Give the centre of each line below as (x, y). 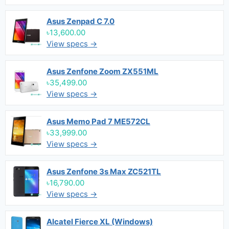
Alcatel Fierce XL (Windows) (100, 222)
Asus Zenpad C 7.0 (81, 21)
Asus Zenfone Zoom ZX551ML (102, 71)
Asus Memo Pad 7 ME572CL (98, 121)
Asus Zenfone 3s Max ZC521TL (104, 171)
